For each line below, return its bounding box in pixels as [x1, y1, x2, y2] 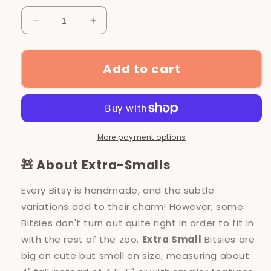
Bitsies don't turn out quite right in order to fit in [21, 217, 254, 229]
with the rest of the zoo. [21, 233, 142, 246]
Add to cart [102, 60, 181, 77]
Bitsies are [201, 233, 255, 246]
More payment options [97, 132, 186, 142]
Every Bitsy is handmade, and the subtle [21, 184, 215, 197]
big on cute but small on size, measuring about [21, 249, 250, 262]
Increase [92, 19, 134, 31]
